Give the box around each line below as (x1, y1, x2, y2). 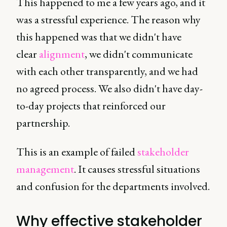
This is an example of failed (16, 144, 137, 159)
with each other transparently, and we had (16, 64, 198, 79)
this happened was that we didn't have (16, 29, 181, 44)
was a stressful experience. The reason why (16, 12, 201, 27)
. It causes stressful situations (74, 162, 200, 176)
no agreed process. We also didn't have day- (16, 81, 203, 96)
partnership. (16, 116, 70, 130)
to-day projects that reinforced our (16, 98, 166, 113)
